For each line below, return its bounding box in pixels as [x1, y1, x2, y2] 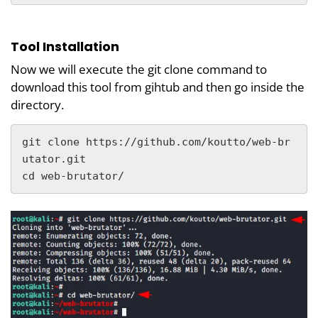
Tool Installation [11, 38, 119, 56]
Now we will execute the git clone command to [11, 61, 267, 78]
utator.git [22, 153, 86, 166]
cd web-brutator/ [22, 170, 124, 183]
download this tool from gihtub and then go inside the [11, 79, 305, 96]
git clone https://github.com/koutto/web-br [22, 136, 290, 149]
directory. [11, 97, 64, 114]
